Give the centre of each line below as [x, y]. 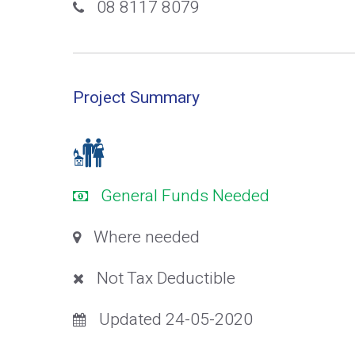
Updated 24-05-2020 [176, 319]
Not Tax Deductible [166, 278]
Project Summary [136, 97]
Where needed [147, 237]
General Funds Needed [185, 196]
